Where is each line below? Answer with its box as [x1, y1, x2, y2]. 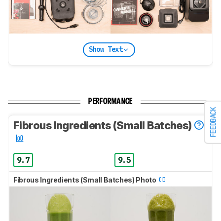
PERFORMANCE [88, 98, 133, 106]
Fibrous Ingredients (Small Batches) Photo [13, 175, 158, 184]
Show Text [88, 45, 123, 54]
